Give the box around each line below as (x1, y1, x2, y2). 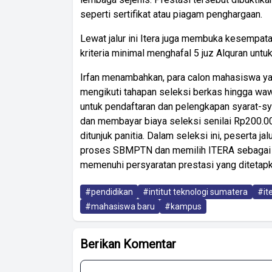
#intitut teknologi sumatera (143, 187, 248, 197)
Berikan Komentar (80, 237, 176, 251)
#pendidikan (85, 187, 133, 197)
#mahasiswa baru (85, 202, 155, 211)
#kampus (165, 202, 202, 211)
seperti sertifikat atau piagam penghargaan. (80, 8, 262, 20)
